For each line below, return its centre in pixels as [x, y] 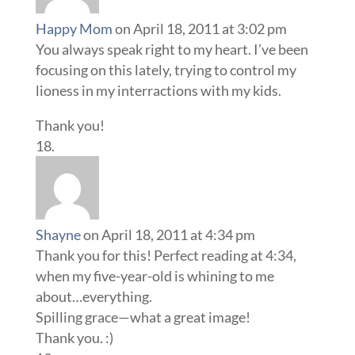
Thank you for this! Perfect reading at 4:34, [166, 256]
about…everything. [94, 297]
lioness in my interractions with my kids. [158, 91]
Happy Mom [74, 29]
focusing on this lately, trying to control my [166, 70]
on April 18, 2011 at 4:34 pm [169, 235]
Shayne [58, 235]
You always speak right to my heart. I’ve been [172, 50]
